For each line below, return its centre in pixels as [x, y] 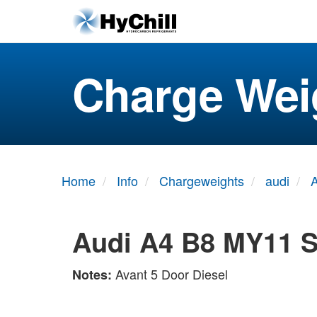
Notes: [94, 274]
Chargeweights [202, 180]
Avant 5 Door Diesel [172, 273]
